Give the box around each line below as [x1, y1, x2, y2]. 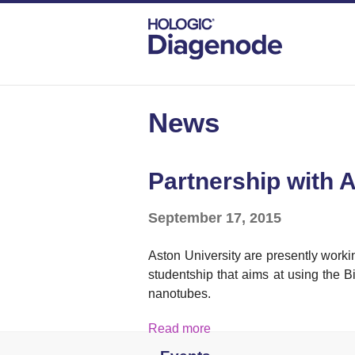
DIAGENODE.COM [161, 59, 237, 70]
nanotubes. [148, 286, 214, 300]
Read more [148, 321, 211, 335]
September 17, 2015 [148, 208, 281, 226]
